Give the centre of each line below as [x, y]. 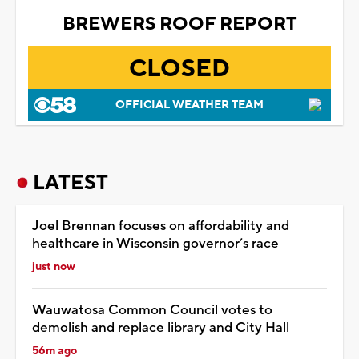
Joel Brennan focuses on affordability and [161, 226]
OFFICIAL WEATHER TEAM [189, 105]
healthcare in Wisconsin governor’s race [155, 244]
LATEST [71, 183]
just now [54, 267]
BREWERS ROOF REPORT [179, 24]
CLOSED [179, 69]
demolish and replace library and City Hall [161, 328]
